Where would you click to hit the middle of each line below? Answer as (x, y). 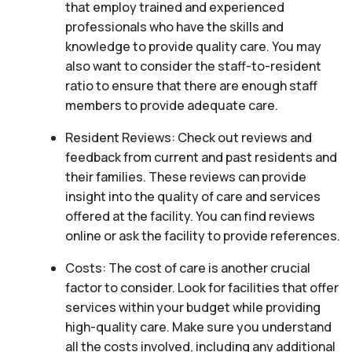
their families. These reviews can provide (185, 177)
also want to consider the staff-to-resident (193, 66)
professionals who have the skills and (174, 27)
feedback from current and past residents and (201, 158)
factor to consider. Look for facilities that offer (202, 288)
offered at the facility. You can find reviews (190, 216)
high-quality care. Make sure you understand (198, 327)
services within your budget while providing (192, 308)
